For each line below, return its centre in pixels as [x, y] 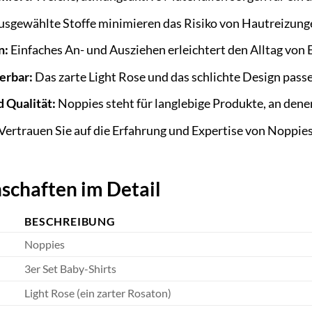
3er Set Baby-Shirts [71, 268]
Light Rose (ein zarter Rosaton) [98, 292]
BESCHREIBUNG [70, 221]
